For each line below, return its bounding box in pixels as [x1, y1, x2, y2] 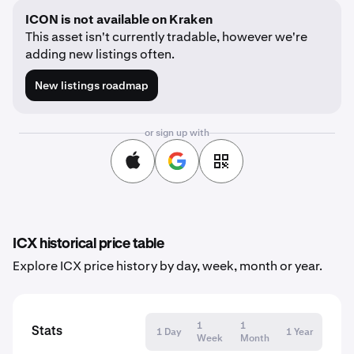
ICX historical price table [13, 237, 164, 251]
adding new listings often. [25, 46, 175, 62]
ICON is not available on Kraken [25, 11, 213, 28]
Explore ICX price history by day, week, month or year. [13, 258, 322, 274]
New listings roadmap [35, 78, 149, 92]
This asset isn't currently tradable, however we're [25, 28, 307, 45]
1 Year [285, 326, 313, 338]
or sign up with [145, 126, 209, 139]
